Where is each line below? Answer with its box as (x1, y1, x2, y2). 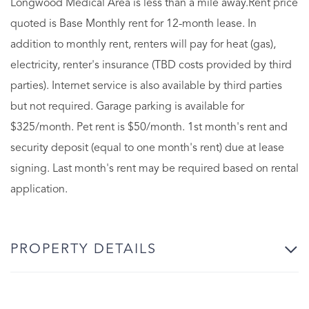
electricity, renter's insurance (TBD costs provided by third (10, 59, 292, 71)
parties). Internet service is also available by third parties (10, 80, 282, 92)
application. (10, 183, 68, 195)
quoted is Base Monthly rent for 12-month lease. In (10, 18, 257, 30)
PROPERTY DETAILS (10, 242, 157, 257)
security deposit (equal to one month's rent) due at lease (10, 142, 284, 154)
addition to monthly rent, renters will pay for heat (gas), (10, 39, 276, 50)
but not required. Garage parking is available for (10, 101, 244, 112)
